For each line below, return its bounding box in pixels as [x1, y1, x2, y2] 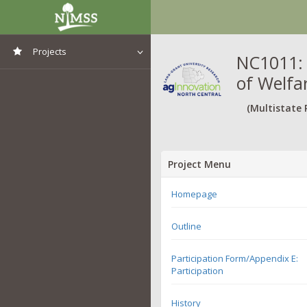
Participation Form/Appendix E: [171, 251, 298, 265]
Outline [171, 219, 201, 232]
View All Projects [34, 73, 97, 85]
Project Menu [168, 157, 231, 171]
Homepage [171, 187, 217, 200]
